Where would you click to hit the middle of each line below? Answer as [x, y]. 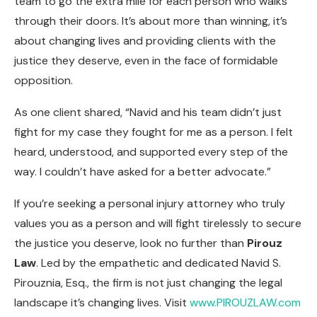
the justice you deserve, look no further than [131, 243]
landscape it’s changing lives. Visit [102, 302]
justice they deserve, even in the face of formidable [146, 60]
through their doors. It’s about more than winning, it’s [151, 21]
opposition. [44, 80]
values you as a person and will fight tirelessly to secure [158, 223]
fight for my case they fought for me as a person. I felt [154, 132]
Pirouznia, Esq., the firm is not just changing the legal [148, 282]
